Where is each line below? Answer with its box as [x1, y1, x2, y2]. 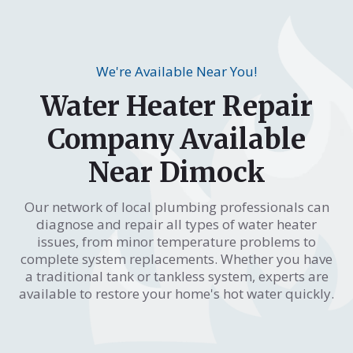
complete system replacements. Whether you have [20, 249, 333, 268]
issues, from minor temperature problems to [37, 232, 316, 251]
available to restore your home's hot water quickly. [19, 284, 334, 303]
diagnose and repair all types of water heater [36, 214, 317, 233]
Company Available [47, 121, 306, 157]
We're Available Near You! [96, 61, 257, 80]
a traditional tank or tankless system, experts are [24, 266, 329, 285]
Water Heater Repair [40, 88, 313, 124]
